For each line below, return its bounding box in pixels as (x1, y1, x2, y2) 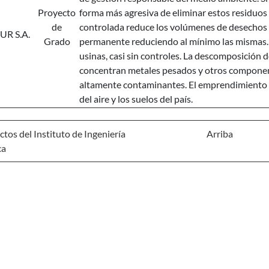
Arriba (207, 128, 234, 139)
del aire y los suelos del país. (79, 93, 193, 104)
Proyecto (38, 7, 76, 18)
